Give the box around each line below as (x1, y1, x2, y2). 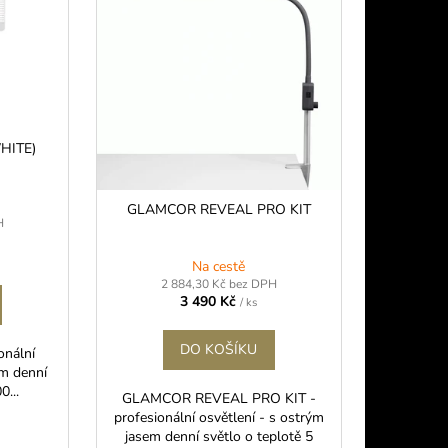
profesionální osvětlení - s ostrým (113, 407, 324, 427)
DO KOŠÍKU (180, 339, 258, 359)
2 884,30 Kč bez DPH (160, 275, 277, 292)
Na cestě (192, 256, 246, 276)
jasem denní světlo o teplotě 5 (124, 426, 313, 446)
